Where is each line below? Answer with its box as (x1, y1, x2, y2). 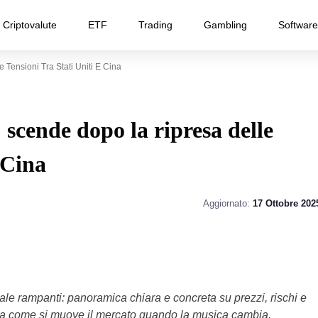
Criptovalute (3, 19, 57, 31)
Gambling (204, 19, 247, 31)
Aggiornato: (202, 198, 253, 209)
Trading (138, 19, 172, 31)
